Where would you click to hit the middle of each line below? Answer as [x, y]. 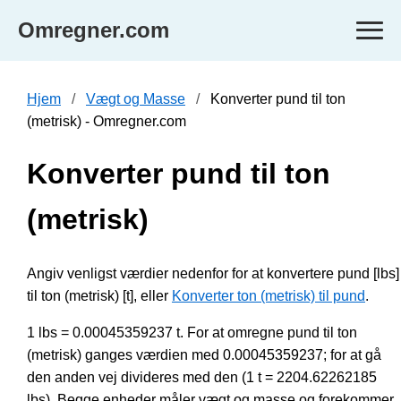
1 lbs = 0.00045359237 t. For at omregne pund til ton [192, 332]
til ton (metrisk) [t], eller [99, 295]
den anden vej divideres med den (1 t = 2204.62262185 [202, 377]
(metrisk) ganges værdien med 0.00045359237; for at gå [204, 354]
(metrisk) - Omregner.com [107, 121]
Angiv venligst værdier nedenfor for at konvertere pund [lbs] [213, 273]
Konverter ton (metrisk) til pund [269, 295]
